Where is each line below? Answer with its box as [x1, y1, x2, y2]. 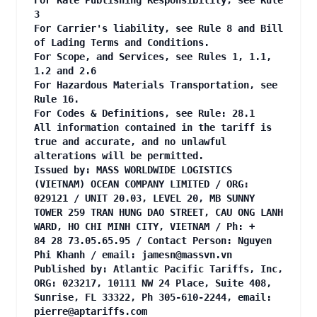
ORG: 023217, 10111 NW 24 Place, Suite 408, [34, 277, 272, 289]
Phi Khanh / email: [34, 249, 142, 260]
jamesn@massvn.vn [142, 249, 232, 260]
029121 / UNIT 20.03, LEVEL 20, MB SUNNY [34, 192, 255, 204]
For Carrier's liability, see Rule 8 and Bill [34, 23, 283, 34]
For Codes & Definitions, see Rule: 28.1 [34, 108, 255, 119]
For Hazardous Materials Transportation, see [34, 79, 277, 91]
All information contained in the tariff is [34, 122, 272, 133]
